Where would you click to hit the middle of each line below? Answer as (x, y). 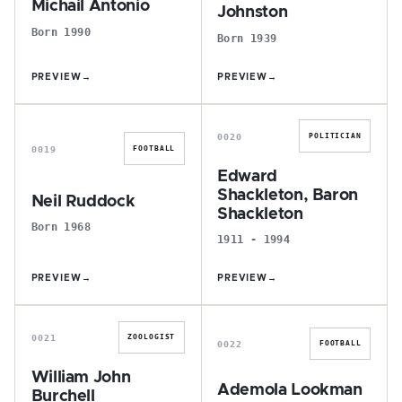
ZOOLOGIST (152, 337)
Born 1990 (61, 31)
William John (81, 378)
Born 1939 (247, 38)
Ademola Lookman (290, 390)
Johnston (253, 13)
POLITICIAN (335, 135)
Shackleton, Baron (288, 195)
